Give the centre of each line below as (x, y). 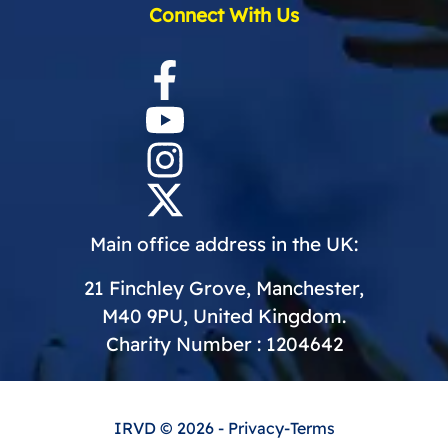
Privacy (255, 428)
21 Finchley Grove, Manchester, (224, 288)
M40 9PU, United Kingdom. (224, 316)
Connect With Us (224, 15)
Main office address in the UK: (224, 244)
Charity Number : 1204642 (224, 344)
